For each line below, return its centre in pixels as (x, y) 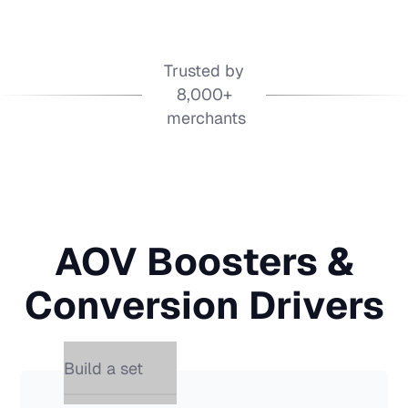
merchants (204, 118)
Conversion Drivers (204, 305)
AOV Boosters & (204, 261)
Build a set (104, 368)
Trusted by (204, 71)
